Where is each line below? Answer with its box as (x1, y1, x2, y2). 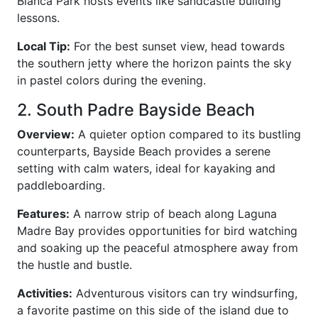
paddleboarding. (17, 178, 105, 192)
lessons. (17, 11, 60, 25)
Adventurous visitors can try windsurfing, (72, 286, 297, 300)
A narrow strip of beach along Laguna (70, 207, 277, 221)
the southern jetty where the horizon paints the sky (17, 56, 292, 70)
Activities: (17, 286, 72, 300)
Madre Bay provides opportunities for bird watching (17, 224, 297, 238)
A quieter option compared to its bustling (75, 127, 301, 141)
